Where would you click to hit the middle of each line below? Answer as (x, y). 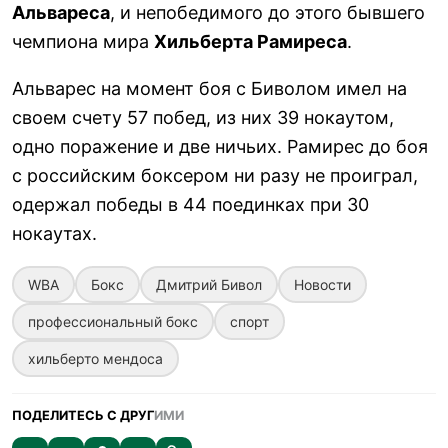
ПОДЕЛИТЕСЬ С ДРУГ (83, 415)
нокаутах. (54, 233)
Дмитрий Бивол (209, 284)
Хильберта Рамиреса (250, 41)
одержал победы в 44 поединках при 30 (190, 204)
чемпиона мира (83, 41)
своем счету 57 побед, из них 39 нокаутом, (203, 117)
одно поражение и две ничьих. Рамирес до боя (220, 146)
